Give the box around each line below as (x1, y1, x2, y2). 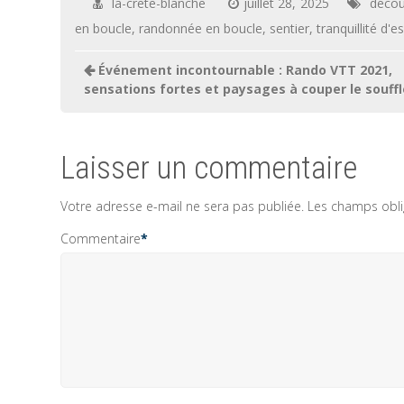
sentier (270, 20, 310, 37)
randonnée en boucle (139, 20, 263, 37)
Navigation (74, 50, 161, 75)
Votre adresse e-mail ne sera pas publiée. (60, 197, 305, 215)
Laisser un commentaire (60, 150, 358, 187)
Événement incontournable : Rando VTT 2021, (95, 61, 393, 78)
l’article (74, 101, 132, 125)
